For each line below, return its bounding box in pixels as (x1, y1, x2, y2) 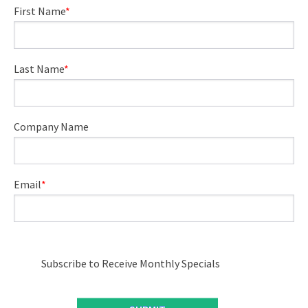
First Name (14, 4, 65, 19)
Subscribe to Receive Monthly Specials (41, 256, 220, 271)
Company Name (14, 120, 89, 134)
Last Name (14, 62, 64, 76)
